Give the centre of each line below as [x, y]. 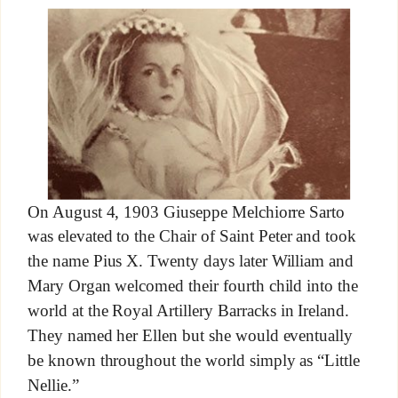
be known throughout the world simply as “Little [194, 360]
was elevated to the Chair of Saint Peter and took [192, 236]
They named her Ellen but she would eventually [190, 335]
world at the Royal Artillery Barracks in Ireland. [188, 310]
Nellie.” [53, 385]
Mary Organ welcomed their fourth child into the [193, 286]
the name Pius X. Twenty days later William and [191, 261]
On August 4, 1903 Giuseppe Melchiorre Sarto [186, 211]
